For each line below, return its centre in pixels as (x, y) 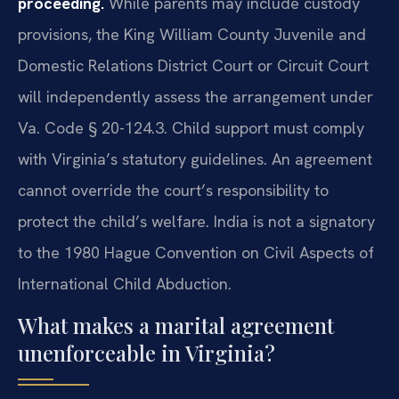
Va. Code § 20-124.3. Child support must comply (191, 127)
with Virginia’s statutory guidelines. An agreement (195, 159)
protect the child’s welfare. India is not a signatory (196, 221)
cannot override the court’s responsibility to (173, 190)
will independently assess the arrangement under (195, 96)
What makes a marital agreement (176, 326)
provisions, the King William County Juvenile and (192, 34)
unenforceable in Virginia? (147, 353)
